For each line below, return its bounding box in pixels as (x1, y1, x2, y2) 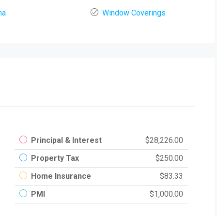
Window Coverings (102, 8, 166, 18)
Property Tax (31, 154, 79, 163)
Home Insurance (31, 171, 91, 181)
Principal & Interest (31, 136, 102, 145)
